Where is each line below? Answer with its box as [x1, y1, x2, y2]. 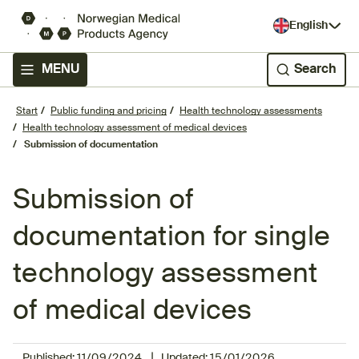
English [288, 20, 328, 32]
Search [294, 63, 337, 76]
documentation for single [13, 224, 330, 252]
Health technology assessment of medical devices [22, 123, 247, 133]
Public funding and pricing [50, 106, 167, 116]
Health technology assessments [179, 106, 322, 116]
